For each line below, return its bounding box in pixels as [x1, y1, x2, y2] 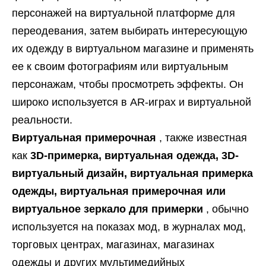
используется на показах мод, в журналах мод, [12, 221, 246, 233]
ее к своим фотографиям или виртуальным [12, 61, 228, 72]
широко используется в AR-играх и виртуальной [12, 96, 251, 108]
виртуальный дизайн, [12, 167, 130, 179]
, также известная [159, 132, 247, 144]
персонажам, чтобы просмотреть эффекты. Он [12, 78, 243, 90]
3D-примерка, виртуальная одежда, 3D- [30, 150, 239, 161]
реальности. [12, 114, 72, 126]
